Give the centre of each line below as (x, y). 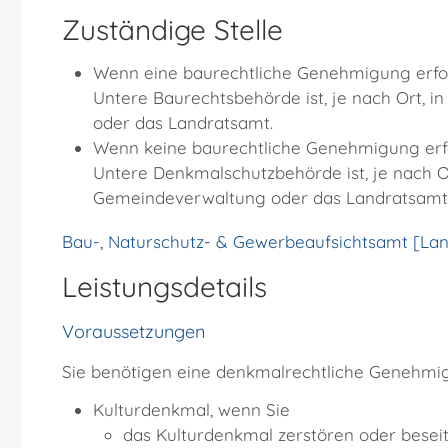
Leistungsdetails (164, 287)
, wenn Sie (249, 410)
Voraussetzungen (133, 332)
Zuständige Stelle (172, 30)
